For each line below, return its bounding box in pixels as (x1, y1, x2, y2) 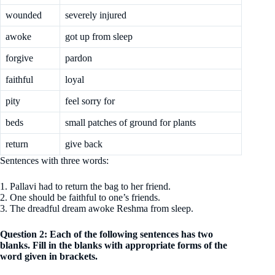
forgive (6, 53, 33, 63)
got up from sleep (65, 31, 133, 42)
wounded (6, 10, 42, 20)
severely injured (65, 10, 126, 20)
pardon (65, 53, 92, 63)
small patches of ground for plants (65, 117, 196, 128)
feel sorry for (65, 96, 115, 106)
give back (65, 139, 103, 149)
